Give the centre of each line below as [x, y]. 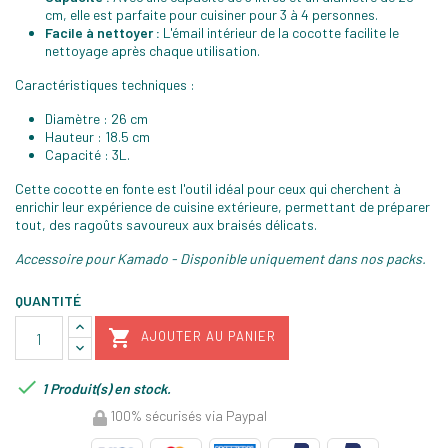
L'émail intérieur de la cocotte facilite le [279, 33]
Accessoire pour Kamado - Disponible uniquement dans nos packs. [220, 259]
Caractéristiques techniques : [105, 85]
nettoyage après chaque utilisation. [152, 51]
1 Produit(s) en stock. [105, 388]
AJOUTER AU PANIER [208, 336]
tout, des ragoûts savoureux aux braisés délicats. [166, 225]
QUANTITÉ [48, 301]
